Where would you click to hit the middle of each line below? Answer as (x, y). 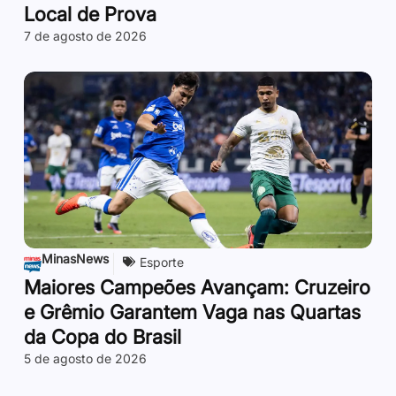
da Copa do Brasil (103, 336)
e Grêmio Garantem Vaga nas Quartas (193, 312)
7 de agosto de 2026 (86, 35)
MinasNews (76, 258)
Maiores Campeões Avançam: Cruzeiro (198, 287)
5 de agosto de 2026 (86, 358)
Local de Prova (91, 14)
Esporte (162, 262)
